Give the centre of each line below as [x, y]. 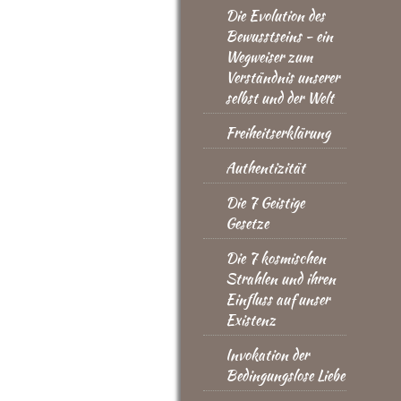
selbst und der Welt [280, 98]
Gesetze [247, 223]
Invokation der [267, 355]
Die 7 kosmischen [276, 258]
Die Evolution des [275, 16]
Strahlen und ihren [281, 279]
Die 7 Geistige [265, 203]
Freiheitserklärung [278, 133]
